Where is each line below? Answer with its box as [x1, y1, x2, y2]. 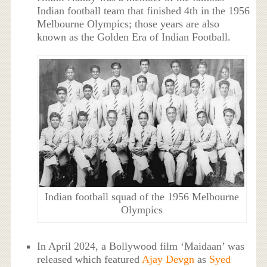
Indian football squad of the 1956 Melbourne [44, 191, 239, 203]
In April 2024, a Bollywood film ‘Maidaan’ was [37, 240, 245, 253]
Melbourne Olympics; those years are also [37, 18, 220, 30]
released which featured [37, 253, 142, 266]
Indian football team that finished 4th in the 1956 [37, 5, 250, 17]
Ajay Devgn [142, 253, 195, 266]
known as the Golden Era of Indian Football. [37, 31, 231, 44]
